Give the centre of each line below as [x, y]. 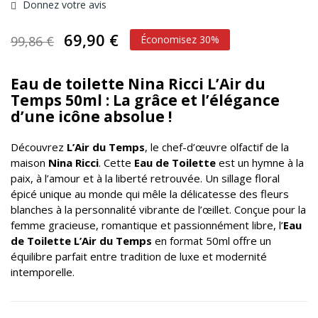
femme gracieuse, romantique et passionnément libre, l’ [147, 225]
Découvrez [39, 147]
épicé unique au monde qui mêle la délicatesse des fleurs [150, 194]
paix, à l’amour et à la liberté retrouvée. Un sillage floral [145, 178]
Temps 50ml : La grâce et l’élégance [145, 100]
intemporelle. [43, 272]
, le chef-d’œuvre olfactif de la [217, 147]
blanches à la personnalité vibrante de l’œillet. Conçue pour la [158, 209]
